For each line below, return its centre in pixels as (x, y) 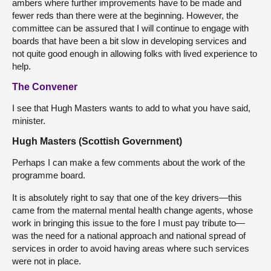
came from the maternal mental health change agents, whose (132, 210)
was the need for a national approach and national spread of (129, 235)
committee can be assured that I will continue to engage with (130, 28)
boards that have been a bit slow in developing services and (129, 41)
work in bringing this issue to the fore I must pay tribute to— (129, 223)
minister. (29, 120)
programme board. (49, 175)
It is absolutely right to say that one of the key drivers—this (127, 197)
